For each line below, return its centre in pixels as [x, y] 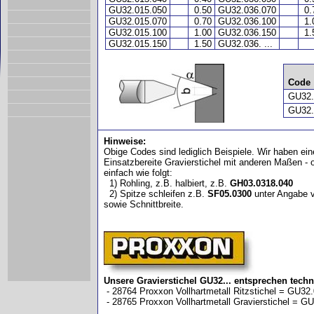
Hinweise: [125, 141]
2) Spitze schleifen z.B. [156, 194]
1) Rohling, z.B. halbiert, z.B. [167, 183]
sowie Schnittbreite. [144, 204]
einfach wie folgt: [138, 173]
